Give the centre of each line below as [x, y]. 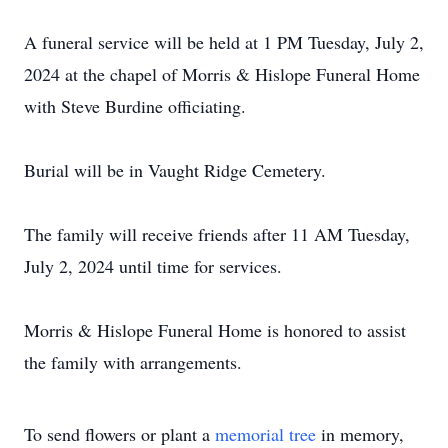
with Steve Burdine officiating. [135, 106]
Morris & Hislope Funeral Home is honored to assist [215, 330]
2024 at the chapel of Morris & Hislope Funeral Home [222, 74]
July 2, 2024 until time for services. [153, 266]
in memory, [360, 434]
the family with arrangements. [133, 362]
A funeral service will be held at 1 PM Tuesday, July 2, [224, 42]
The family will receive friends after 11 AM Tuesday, [217, 234]
